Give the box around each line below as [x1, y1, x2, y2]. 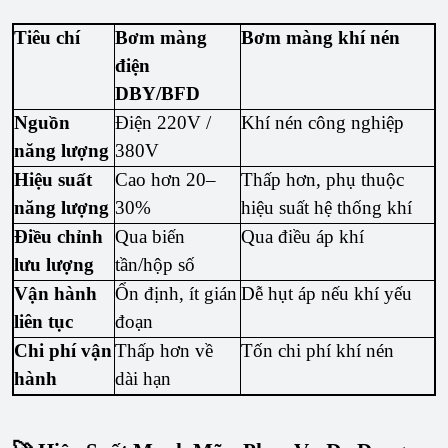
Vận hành [14, 283, 98, 305]
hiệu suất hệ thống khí [241, 197, 413, 219]
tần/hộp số [115, 254, 196, 276]
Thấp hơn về [115, 340, 214, 362]
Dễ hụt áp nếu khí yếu [241, 283, 413, 305]
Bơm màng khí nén [241, 27, 401, 49]
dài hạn [115, 368, 172, 390]
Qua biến [115, 226, 186, 248]
